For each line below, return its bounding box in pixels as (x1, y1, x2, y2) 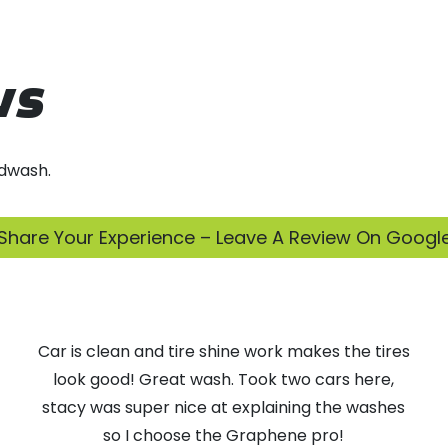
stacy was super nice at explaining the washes (42, 396, 406, 419)
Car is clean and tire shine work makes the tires (37, 340, 410, 363)
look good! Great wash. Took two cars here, (53, 368, 395, 391)
